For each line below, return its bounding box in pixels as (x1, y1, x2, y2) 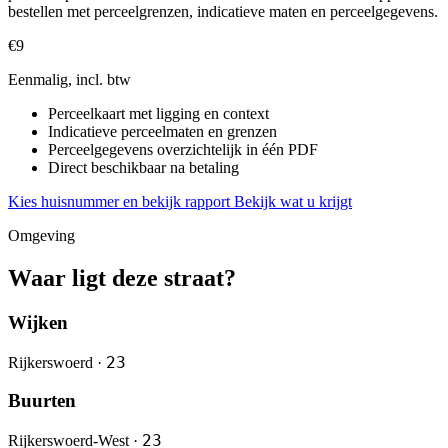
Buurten (8, 390, 76, 412)
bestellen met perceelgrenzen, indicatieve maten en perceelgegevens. (8, 3, 438, 21)
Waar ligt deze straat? (8, 265, 236, 292)
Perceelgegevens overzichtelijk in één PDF (48, 141, 318, 159)
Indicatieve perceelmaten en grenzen (48, 123, 277, 141)
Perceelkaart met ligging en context (48, 105, 269, 123)
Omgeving (8, 227, 75, 245)
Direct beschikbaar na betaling (48, 159, 239, 177)
